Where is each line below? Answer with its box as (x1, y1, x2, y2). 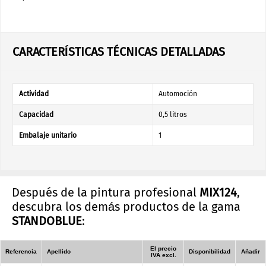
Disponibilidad (189, 248, 230, 255)
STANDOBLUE (12, 214, 82, 228)
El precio (150, 245, 176, 252)
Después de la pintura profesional (12, 185, 199, 199)
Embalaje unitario (19, 131, 77, 140)
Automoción (159, 90, 197, 98)
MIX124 (199, 185, 237, 199)
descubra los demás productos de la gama (12, 199, 240, 214)
